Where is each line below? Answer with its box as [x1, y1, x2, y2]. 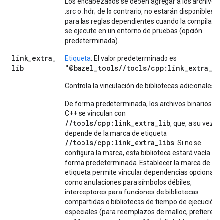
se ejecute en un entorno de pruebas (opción [65, 27, 202, 35]
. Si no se [174, 139, 201, 147]
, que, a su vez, [170, 119, 215, 127]
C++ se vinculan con [65, 110, 126, 117]
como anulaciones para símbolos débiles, [65, 178, 192, 186]
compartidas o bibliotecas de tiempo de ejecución [65, 198, 218, 206]
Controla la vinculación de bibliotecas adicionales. [65, 82, 216, 90]
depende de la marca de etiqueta [65, 129, 167, 137]
